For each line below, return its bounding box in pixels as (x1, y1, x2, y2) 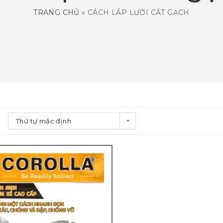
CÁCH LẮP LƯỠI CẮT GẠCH (88, 7, 190, 17)
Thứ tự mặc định (16, 117, 71, 125)
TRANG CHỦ (33, 7, 80, 17)
